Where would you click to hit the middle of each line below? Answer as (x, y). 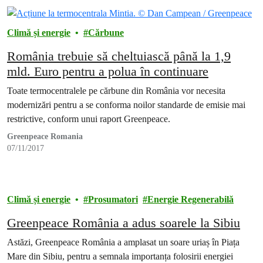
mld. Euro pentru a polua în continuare (108, 72)
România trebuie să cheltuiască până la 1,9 (119, 56)
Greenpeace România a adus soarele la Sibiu (124, 223)
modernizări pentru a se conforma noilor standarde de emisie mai (126, 105)
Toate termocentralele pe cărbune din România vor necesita (116, 91)
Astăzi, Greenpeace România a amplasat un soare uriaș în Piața (123, 242)
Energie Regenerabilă (190, 200)
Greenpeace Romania (45, 137)
